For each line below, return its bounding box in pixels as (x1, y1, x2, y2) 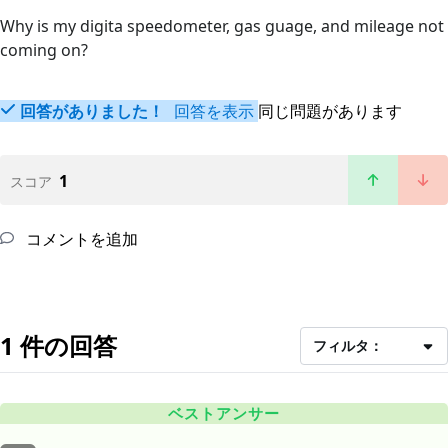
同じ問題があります (258, 100, 402, 123)
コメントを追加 (22, 228, 138, 251)
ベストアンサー (168, 403, 280, 424)
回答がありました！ (20, 100, 164, 123)
